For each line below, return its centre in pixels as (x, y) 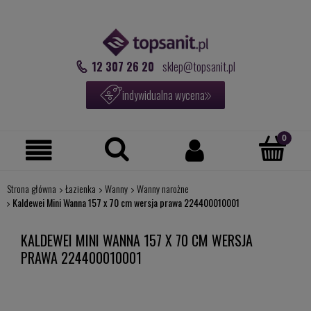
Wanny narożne (162, 188)
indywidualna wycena (163, 95)
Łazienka (80, 188)
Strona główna (31, 188)
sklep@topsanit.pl (199, 66)
